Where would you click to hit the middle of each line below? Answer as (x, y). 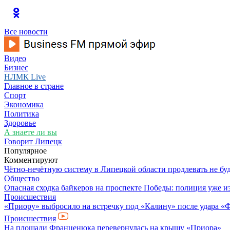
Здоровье (20, 123)
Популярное (25, 151)
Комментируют (31, 160)
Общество (22, 178)
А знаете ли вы (31, 132)
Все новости (26, 32)
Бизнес (16, 68)
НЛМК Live (25, 77)
